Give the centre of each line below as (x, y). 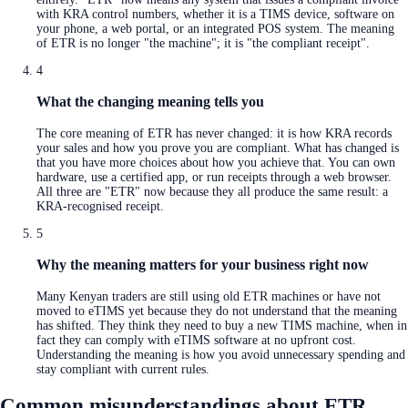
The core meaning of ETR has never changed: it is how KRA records (214, 133)
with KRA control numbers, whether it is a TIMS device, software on (215, 15)
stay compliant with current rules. (123, 369)
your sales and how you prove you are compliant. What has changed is (218, 148)
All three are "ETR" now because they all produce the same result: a (212, 191)
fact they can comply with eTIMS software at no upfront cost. (196, 340)
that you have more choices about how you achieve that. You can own (216, 162)
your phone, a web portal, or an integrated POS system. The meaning (215, 29)
